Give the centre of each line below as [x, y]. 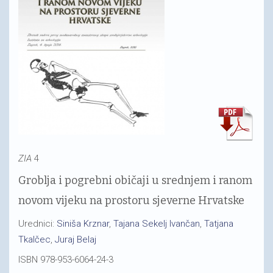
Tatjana [219, 223]
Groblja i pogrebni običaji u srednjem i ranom [135, 180]
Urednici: [37, 223]
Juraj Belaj [76, 239]
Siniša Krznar [83, 223]
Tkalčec [34, 239]
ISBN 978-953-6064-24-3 [66, 260]
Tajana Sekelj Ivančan [157, 223]
